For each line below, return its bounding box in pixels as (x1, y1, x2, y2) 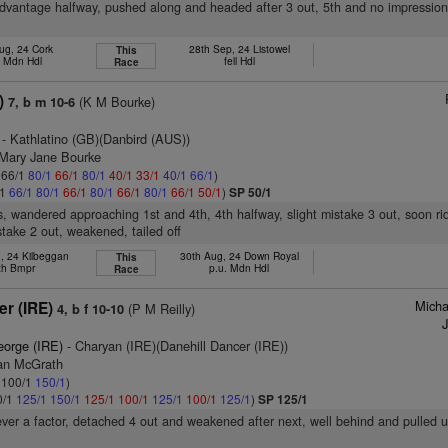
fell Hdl (223, 53, 255, 68)
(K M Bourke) (75, 92, 156, 111)
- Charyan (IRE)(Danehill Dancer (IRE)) (63, 336, 289, 355)
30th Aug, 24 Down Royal (179, 248, 299, 263)
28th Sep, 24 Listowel (188, 41, 290, 56)
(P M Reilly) (124, 299, 196, 318)
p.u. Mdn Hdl (209, 260, 270, 275)
